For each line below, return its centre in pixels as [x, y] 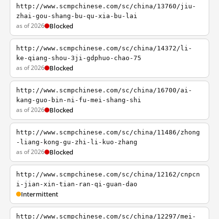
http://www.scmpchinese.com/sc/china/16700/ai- [104, 90]
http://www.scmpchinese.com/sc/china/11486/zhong [108, 132]
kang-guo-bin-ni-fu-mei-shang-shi [79, 100]
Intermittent [40, 194]
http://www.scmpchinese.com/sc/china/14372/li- [104, 48]
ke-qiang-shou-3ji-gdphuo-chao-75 [79, 58]
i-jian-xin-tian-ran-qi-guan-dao [77, 184]
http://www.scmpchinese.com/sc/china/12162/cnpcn [108, 174]
